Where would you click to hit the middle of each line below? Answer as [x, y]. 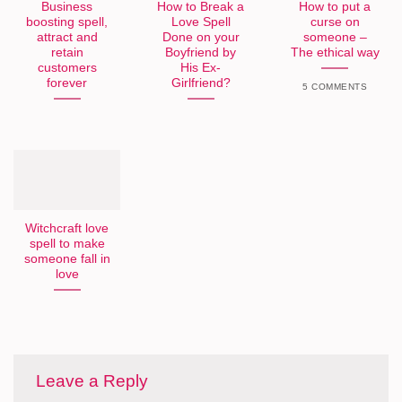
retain [67, 53]
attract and [67, 38]
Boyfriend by [201, 53]
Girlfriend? [201, 83]
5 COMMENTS [335, 87]
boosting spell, [67, 22]
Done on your [201, 38]
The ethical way [335, 53]
